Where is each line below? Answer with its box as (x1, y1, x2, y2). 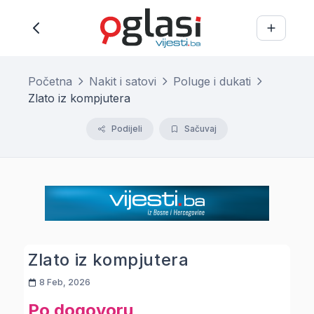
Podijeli (111, 123, 142, 134)
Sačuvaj (184, 123, 217, 134)
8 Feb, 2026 (39, 277, 90, 287)
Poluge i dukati (173, 74, 251, 88)
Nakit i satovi (89, 74, 156, 88)
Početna (28, 74, 72, 88)
